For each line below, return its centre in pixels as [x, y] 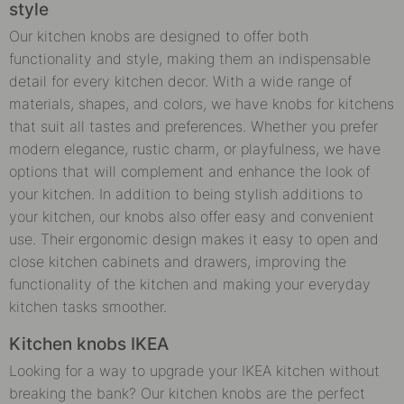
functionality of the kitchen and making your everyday [190, 284]
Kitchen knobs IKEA [89, 344]
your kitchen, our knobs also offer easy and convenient [192, 216]
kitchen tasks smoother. [88, 306]
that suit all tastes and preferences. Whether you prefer [193, 126]
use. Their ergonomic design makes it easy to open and [194, 239]
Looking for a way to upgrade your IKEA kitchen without [194, 370]
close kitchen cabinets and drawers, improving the [178, 261]
